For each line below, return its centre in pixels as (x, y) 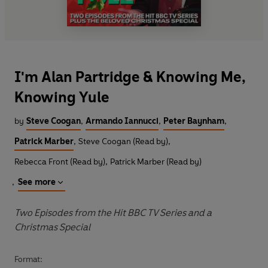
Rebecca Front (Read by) (60, 162)
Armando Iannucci (122, 121)
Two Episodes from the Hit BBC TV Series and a (113, 212)
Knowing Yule (62, 97)
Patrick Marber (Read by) (156, 162)
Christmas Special (52, 227)
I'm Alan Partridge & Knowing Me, (130, 77)
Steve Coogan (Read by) (123, 141)
